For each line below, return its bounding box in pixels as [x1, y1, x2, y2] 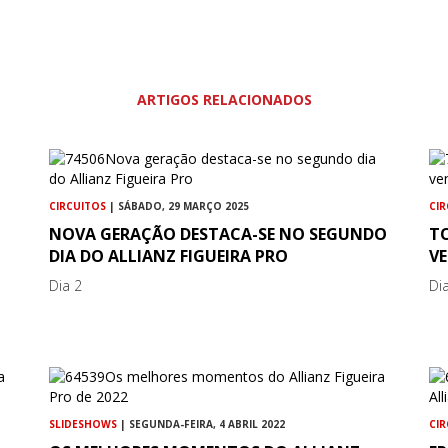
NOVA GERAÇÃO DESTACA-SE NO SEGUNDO [49, 223, 388, 246]
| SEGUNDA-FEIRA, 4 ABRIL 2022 [117, 417, 286, 432]
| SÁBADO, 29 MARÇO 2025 [106, 199, 250, 214]
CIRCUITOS [49, 199, 107, 214]
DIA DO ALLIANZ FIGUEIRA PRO [49, 245, 289, 268]
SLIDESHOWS [49, 417, 118, 432]
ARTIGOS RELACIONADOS [136, 90, 312, 110]
